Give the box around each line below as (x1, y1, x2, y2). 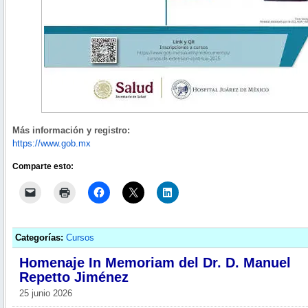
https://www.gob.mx (12, 138, 91, 149)
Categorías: (15, 232, 64, 243)
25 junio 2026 (19, 288, 72, 299)
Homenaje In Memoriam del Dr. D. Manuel (19, 255, 291, 271)
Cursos (66, 232, 95, 243)
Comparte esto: (12, 161, 74, 171)
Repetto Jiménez (19, 269, 129, 285)
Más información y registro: (12, 125, 130, 136)
